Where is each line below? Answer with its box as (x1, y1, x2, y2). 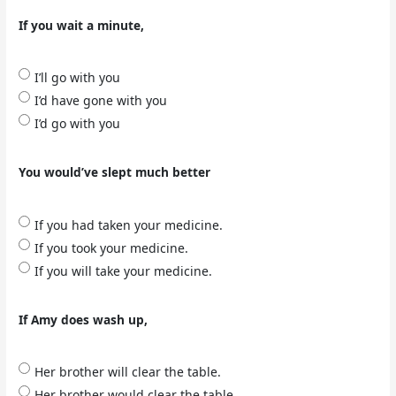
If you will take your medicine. (34, 262, 213, 279)
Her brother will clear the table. (34, 362, 222, 380)
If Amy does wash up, (19, 310, 148, 328)
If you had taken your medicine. (34, 216, 224, 233)
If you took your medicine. (34, 239, 189, 256)
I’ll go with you (34, 69, 121, 87)
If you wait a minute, (19, 17, 145, 34)
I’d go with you (34, 115, 121, 133)
